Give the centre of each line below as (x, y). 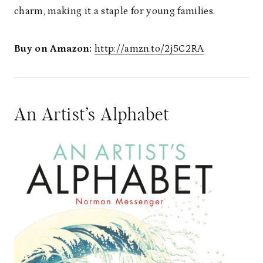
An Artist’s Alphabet (92, 115)
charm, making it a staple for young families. (115, 11)
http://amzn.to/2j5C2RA (149, 49)
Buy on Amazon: (53, 49)
